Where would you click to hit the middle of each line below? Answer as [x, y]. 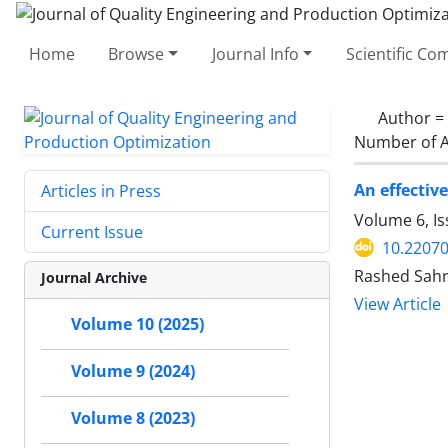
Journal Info [255, 53]
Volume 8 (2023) [133, 418]
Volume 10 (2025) [137, 324]
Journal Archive [94, 277]
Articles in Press [101, 190]
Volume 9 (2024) [133, 371]
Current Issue [92, 231]
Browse [136, 53]
